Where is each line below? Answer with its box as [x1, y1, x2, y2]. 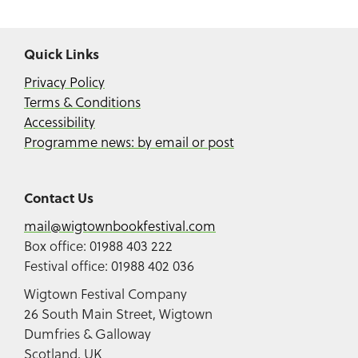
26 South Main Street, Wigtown [24, 304, 213, 324]
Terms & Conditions [24, 92, 141, 113]
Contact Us [24, 188, 93, 208]
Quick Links [24, 44, 99, 64]
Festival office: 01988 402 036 [24, 256, 194, 276]
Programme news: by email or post [24, 132, 234, 153]
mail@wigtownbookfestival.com [24, 216, 216, 237]
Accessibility [24, 112, 95, 133]
